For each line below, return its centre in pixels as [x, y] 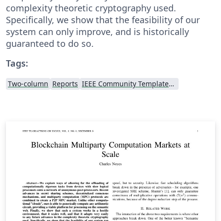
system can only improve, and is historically [97, 31]
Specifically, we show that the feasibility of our [103, 19]
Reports [65, 83]
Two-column [28, 83]
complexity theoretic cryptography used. [91, 8]
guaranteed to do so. [50, 43]
